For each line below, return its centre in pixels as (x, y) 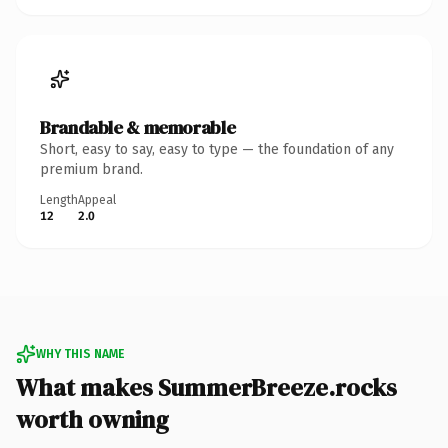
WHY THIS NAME (80, 353)
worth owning (92, 419)
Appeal (97, 199)
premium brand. (91, 169)
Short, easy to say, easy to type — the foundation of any (217, 149)
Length (59, 199)
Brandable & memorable (138, 127)
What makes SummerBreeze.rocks (206, 387)
